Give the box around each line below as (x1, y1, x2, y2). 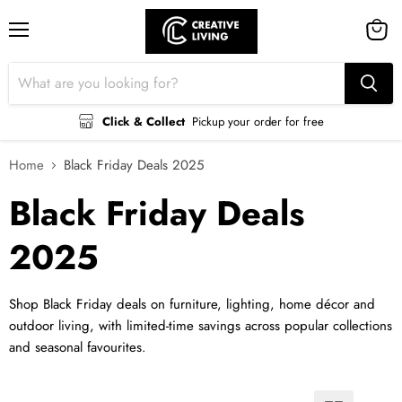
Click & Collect (101, 112, 185, 130)
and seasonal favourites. (9, 337, 146, 358)
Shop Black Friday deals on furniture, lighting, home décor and (9, 294, 375, 315)
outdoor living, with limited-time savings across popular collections (9, 316, 392, 336)
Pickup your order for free (191, 112, 324, 130)
